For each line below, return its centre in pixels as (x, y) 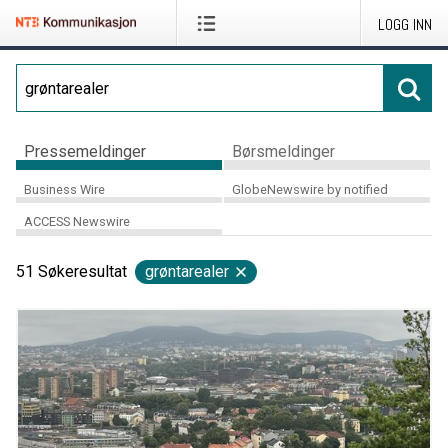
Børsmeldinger (283, 151)
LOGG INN (405, 24)
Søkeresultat (82, 272)
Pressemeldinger (85, 151)
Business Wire (64, 189)
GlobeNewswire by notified (309, 189)
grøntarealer (187, 272)
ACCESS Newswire (77, 222)
